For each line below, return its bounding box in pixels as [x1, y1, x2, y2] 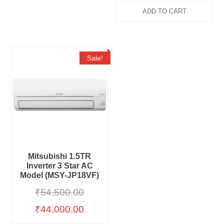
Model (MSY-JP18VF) [20, 170, 99, 179]
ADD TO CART [142, 7, 186, 15]
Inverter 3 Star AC [26, 161, 93, 170]
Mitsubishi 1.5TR [28, 151, 91, 160]
